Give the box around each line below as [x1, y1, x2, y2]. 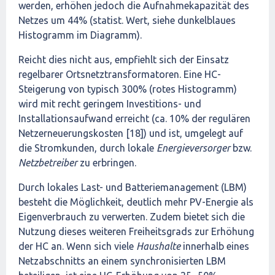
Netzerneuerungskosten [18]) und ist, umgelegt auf [18, 128, 243, 139]
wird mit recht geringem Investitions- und [18, 98, 201, 109]
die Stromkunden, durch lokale [18, 142, 157, 153]
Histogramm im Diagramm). [18, 29, 142, 41]
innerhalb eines [180, 241, 249, 252]
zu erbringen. [77, 157, 136, 168]
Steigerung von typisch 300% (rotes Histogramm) [18, 83, 237, 95]
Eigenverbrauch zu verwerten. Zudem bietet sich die [18, 211, 245, 222]
